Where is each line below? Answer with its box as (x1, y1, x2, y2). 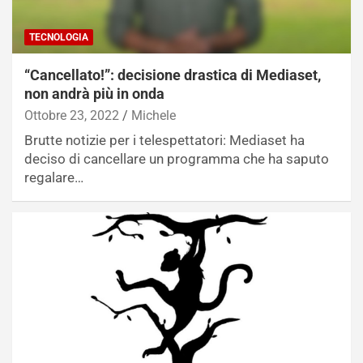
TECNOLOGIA (29, 31, 88, 43)
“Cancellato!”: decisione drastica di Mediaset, (24, 66, 321, 83)
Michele (131, 107, 176, 123)
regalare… (24, 169, 83, 186)
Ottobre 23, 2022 (24, 107, 119, 123)
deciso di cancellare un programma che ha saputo (24, 150, 329, 167)
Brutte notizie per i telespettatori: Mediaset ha (24, 131, 305, 148)
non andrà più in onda (24, 84, 164, 102)
